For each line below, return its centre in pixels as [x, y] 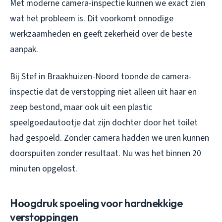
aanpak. [24, 50]
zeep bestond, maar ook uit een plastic [81, 108]
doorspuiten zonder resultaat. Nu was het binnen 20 [106, 154]
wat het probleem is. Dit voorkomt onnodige [92, 19]
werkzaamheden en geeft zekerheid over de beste [101, 34]
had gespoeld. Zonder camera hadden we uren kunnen [110, 138]
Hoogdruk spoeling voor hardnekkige [96, 203]
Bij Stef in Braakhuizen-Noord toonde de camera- [101, 77]
